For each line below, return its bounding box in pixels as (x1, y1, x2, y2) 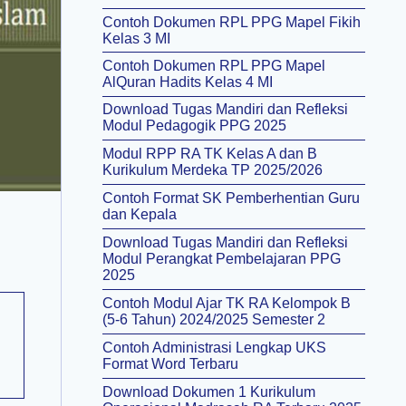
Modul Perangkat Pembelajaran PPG (102, 251, 341, 266)
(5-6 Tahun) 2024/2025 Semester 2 (102, 312, 325, 327)
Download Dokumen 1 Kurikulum (102, 384, 315, 400)
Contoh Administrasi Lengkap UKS (102, 340, 326, 355)
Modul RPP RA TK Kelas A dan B (102, 146, 317, 161)
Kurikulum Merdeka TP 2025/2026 (102, 162, 323, 178)
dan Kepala (102, 207, 177, 222)
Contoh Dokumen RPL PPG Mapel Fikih (102, 14, 361, 30)
